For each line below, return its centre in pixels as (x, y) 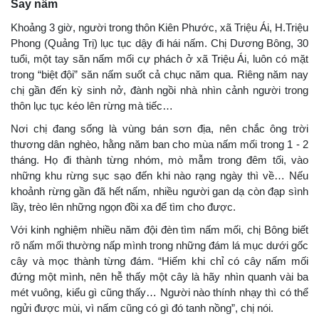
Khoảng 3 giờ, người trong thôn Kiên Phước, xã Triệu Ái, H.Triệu (159, 27)
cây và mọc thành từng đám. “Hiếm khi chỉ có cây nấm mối (159, 261)
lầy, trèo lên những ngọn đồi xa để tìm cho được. (123, 206)
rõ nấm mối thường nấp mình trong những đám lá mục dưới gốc (159, 245)
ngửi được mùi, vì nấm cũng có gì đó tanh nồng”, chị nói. (142, 308)
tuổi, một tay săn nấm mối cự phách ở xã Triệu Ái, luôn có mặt (159, 58)
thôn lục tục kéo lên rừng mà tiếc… (92, 105)
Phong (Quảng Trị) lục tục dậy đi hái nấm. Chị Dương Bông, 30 (159, 43)
